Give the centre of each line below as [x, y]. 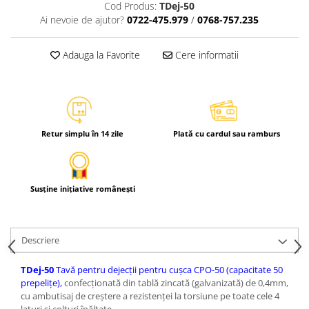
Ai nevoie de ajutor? [82, 20]
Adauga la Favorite [100, 55]
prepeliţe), [42, 283]
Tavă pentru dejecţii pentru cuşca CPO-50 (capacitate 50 [168, 270]
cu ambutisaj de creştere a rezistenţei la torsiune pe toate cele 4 [150, 296]
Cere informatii [205, 55]
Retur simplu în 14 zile [82, 134]
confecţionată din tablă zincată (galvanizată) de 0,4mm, [176, 283]
